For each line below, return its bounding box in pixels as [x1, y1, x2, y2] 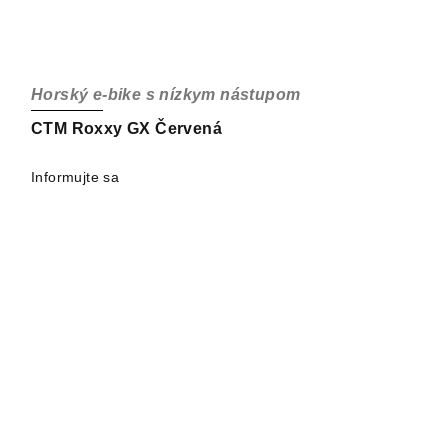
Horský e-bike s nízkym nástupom [31, 85, 301, 103]
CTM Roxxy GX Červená [31, 119, 222, 137]
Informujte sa [31, 168, 120, 185]
